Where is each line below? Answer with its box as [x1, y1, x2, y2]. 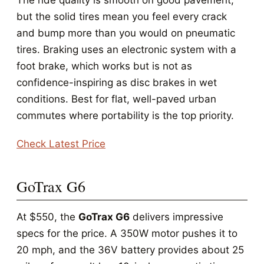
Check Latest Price [16, 138, 105, 150]
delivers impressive [130, 211, 223, 223]
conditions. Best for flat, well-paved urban [16, 93, 216, 105]
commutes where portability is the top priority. [16, 110, 234, 121]
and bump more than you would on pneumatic [16, 27, 235, 39]
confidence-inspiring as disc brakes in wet [16, 77, 217, 88]
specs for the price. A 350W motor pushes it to [16, 227, 237, 239]
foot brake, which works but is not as [16, 60, 192, 72]
